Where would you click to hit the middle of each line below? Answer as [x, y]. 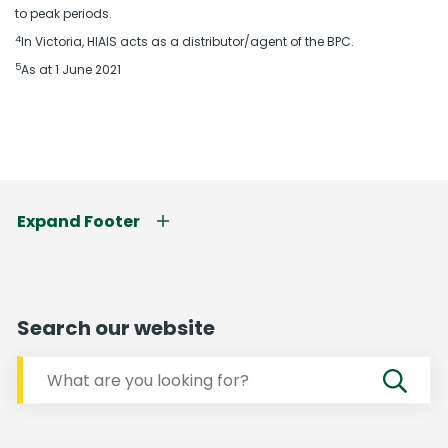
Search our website [116, 328]
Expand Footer [78, 221]
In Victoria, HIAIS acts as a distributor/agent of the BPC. [187, 41]
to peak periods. [63, 13]
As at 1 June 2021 [71, 69]
